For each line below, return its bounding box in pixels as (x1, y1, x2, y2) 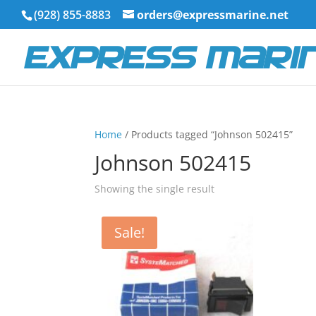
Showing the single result (95, 182, 215, 195)
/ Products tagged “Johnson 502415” (122, 128, 293, 141)
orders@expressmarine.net (137, 7, 288, 23)
